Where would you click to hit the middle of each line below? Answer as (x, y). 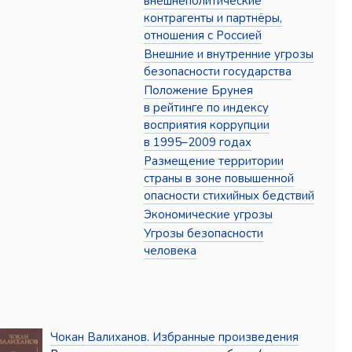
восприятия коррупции (207, 125)
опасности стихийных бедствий (229, 196)
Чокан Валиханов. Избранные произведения (174, 337)
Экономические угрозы (209, 215)
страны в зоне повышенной (219, 179)
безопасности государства (218, 72)
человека (170, 251)
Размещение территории (214, 161)
